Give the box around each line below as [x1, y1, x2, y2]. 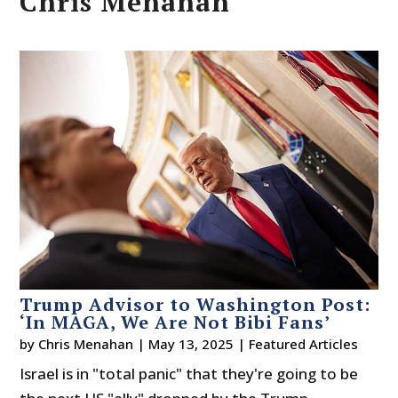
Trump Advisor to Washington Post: [20, 292, 371, 317]
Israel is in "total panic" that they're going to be [20, 363, 359, 385]
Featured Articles [249, 335, 359, 354]
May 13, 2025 [148, 335, 235, 354]
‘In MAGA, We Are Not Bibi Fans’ [20, 310, 331, 335]
